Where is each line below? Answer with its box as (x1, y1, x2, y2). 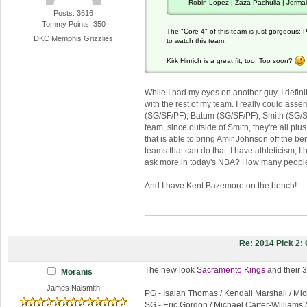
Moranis (61, 267, 93, 278)
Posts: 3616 (53, 8, 94, 17)
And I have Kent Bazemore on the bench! (144, 180, 297, 191)
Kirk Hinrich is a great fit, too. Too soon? (166, 56, 295, 64)
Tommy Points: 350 (41, 19, 106, 28)
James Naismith (47, 284, 101, 293)
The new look (144, 265, 197, 275)
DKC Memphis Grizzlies (34, 34, 114, 43)
